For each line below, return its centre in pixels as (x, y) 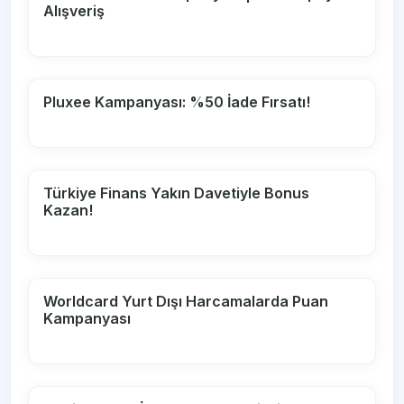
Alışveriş (74, 11)
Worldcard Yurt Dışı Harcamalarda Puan (186, 302)
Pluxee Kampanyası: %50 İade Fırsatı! (177, 102)
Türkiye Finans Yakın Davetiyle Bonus (177, 193)
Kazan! (69, 211)
